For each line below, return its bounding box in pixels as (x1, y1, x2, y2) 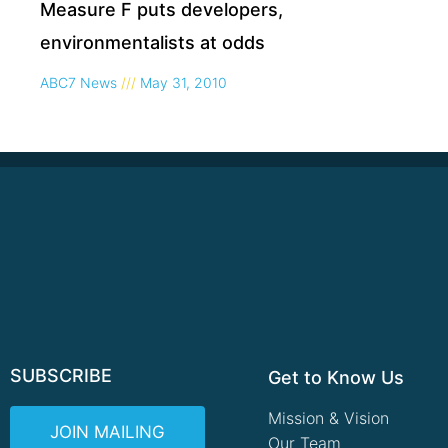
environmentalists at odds (40, 31, 265, 53)
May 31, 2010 (136, 73, 227, 91)
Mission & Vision (268, 407, 389, 428)
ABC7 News (40, 73, 121, 91)
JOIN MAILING (50, 421, 165, 442)
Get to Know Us (268, 366, 404, 388)
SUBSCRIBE (10, 364, 112, 386)
